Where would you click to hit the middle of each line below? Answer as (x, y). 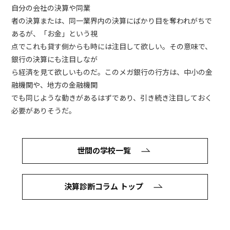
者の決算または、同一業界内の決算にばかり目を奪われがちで (112, 21)
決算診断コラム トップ (104, 187)
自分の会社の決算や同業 (51, 8)
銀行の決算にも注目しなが (55, 59)
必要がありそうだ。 (44, 111)
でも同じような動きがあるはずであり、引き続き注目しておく (112, 98)
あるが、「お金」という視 (55, 34)
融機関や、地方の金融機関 (55, 85)
